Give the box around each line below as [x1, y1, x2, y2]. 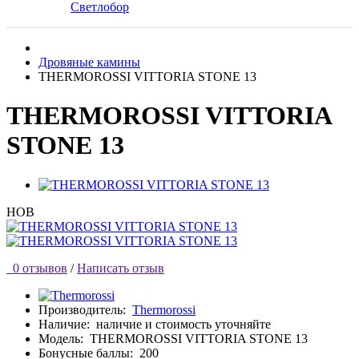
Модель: [38, 331, 83, 345]
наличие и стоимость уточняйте [96, 317, 271, 331]
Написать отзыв [77, 260, 164, 275]
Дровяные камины [38, 55, 140, 69]
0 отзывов [6, 260, 67, 275]
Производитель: [38, 302, 126, 317]
